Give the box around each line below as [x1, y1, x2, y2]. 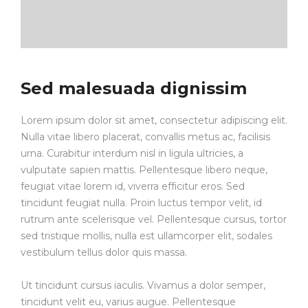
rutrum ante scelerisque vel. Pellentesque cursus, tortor [21, 212, 287, 225]
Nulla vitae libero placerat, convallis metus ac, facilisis [21, 130, 270, 143]
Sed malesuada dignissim [21, 78, 247, 98]
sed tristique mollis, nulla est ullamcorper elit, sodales [21, 229, 272, 242]
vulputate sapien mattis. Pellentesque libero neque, [21, 163, 267, 176]
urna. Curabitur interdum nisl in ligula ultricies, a [21, 146, 243, 159]
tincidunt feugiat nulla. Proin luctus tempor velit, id [21, 196, 262, 209]
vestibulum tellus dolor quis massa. [21, 245, 187, 258]
